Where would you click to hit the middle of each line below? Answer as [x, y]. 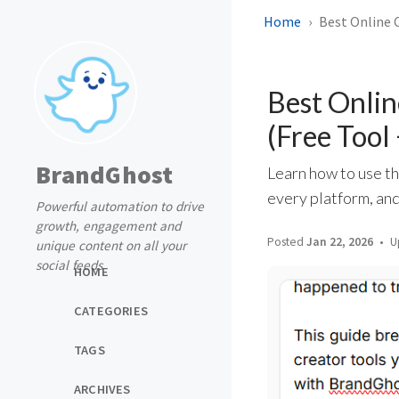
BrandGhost [105, 175]
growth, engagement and [108, 226]
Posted [287, 242]
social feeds [69, 265]
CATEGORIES [111, 310]
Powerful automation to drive [120, 206]
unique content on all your [111, 245]
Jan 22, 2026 [340, 242]
